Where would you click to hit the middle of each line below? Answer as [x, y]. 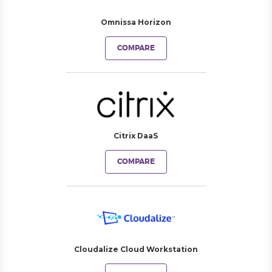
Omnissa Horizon [136, 22]
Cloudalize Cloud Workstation [136, 249]
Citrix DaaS [136, 136]
